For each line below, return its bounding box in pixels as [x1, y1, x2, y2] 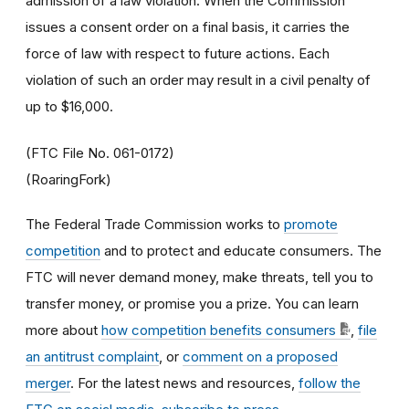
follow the [299, 373, 361, 392]
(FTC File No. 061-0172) [26, 143, 174, 162]
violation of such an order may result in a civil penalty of [26, 70, 371, 89]
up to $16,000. [26, 97, 113, 115]
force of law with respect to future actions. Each [26, 44, 330, 62]
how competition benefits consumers [101, 320, 336, 339]
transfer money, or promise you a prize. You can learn [26, 294, 359, 312]
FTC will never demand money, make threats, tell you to [26, 267, 373, 286]
